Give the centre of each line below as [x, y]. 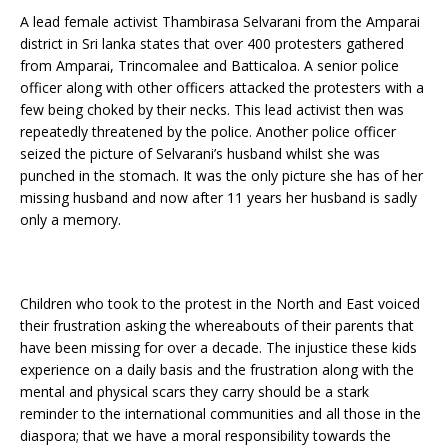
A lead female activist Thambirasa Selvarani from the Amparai [220, 22]
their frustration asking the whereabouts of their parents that [217, 326]
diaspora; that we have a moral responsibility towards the [205, 436]
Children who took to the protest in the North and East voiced [220, 304]
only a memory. [78, 220]
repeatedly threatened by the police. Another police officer [208, 132]
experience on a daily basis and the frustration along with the [217, 370]
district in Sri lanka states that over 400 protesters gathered [212, 44]
